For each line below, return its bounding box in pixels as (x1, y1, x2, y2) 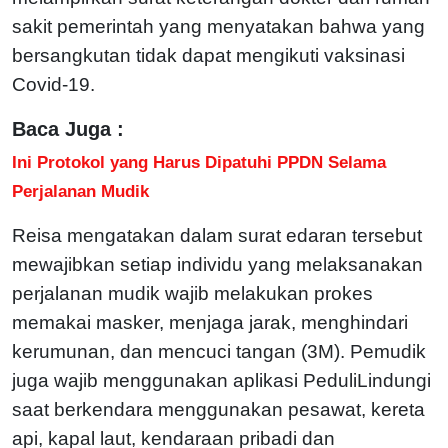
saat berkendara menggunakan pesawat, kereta (12, 398, 425, 420)
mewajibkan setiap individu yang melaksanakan (12, 253, 423, 275)
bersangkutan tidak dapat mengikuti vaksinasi (12, 44, 405, 66)
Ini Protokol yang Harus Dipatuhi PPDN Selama (12, 151, 386, 172)
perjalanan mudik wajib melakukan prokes (12, 282, 373, 304)
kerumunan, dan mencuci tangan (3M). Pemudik (12, 340, 426, 362)
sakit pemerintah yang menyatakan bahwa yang (12, 15, 425, 37)
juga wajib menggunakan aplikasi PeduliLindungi (12, 369, 431, 391)
